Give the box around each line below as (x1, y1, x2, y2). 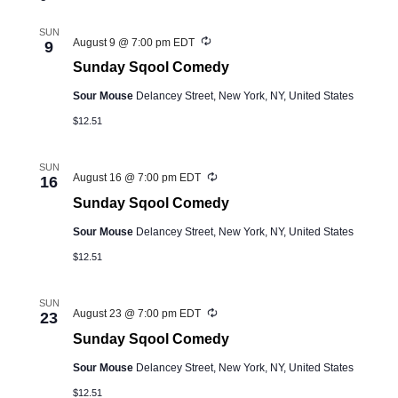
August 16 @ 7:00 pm (73, 171, 177, 185)
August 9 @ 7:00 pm (73, 36, 171, 49)
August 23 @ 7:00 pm (73, 307, 177, 321)
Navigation (281, 44, 379, 69)
